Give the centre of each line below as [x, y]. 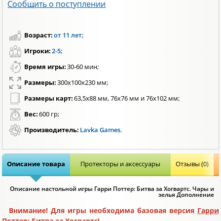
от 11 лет [68, 35]
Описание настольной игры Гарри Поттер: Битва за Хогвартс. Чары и [112, 188]
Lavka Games [100, 130]
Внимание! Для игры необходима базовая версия [103, 210]
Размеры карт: [49, 98]
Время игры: [45, 67]
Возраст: [39, 35]
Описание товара [36, 164]
